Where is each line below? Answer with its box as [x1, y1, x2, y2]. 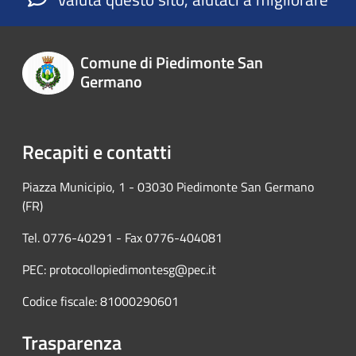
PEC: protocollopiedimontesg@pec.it [22, 259, 216, 279]
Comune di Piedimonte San [79, 50, 263, 75]
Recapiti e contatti [22, 137, 172, 166]
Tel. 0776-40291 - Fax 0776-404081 [22, 227, 222, 247]
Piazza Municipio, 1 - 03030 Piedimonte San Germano [22, 176, 314, 196]
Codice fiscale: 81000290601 [22, 291, 179, 311]
